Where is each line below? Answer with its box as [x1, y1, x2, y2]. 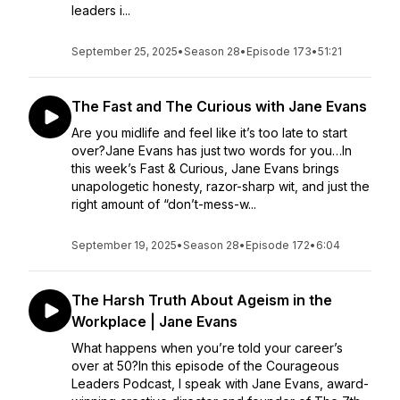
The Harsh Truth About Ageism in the [71, 291, 332, 309]
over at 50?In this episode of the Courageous [71, 358, 339, 373]
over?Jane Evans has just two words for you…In [71, 143, 352, 158]
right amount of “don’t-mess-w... [71, 196, 256, 212]
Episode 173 [246, 45, 312, 58]
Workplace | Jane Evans [71, 312, 237, 330]
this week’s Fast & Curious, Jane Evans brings [71, 161, 339, 176]
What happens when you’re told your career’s [71, 340, 343, 355]
